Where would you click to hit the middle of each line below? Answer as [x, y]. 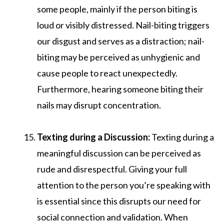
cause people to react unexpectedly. [107, 73]
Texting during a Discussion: [93, 137]
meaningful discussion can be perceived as [119, 153]
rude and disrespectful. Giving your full [112, 169]
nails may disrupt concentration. [99, 105]
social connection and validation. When [112, 217]
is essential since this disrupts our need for [119, 201]
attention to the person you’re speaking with [124, 185]
